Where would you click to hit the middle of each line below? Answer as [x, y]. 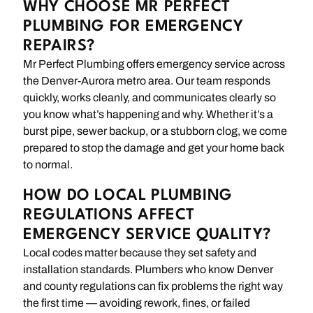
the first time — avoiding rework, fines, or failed [137, 303]
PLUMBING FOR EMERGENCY [133, 27]
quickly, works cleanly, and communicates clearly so [150, 98]
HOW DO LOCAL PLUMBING [128, 196]
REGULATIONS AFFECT [109, 216]
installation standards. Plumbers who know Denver [148, 270]
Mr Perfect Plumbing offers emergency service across [154, 64]
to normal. [48, 165]
